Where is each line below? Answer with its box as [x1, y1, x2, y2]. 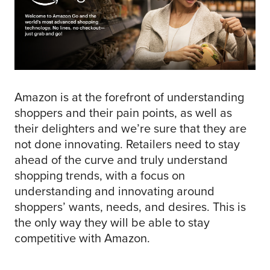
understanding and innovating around [14, 182, 215, 201]
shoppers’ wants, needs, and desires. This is [14, 198, 246, 216]
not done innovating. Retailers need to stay [14, 135, 240, 154]
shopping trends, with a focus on [14, 166, 185, 185]
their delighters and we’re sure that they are [14, 119, 246, 138]
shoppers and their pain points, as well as [14, 104, 232, 122]
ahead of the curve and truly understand [14, 151, 228, 169]
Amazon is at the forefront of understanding [14, 88, 244, 107]
